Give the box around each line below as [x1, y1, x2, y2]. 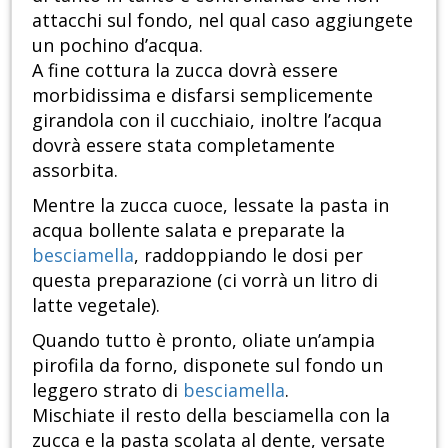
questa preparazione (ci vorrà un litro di [32, 267, 378, 292]
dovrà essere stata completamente [32, 132, 335, 157]
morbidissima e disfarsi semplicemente [32, 82, 373, 107]
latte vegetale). [32, 292, 160, 317]
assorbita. [32, 157, 118, 182]
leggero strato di [32, 377, 183, 402]
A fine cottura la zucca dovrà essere [32, 57, 338, 82]
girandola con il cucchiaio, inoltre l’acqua [32, 107, 382, 132]
